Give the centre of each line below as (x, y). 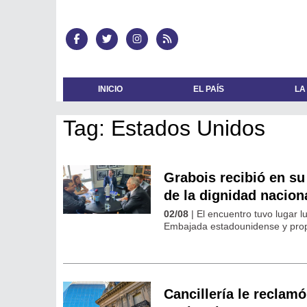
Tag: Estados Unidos (164, 128)
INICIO (111, 89)
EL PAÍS (209, 89)
